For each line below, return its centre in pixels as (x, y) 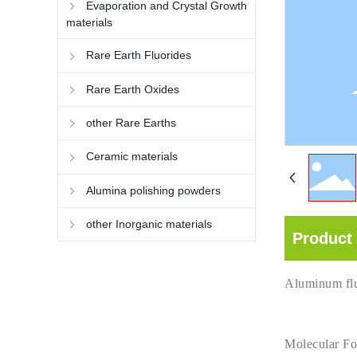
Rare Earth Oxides (133, 89)
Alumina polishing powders (153, 190)
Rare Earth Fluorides (139, 55)
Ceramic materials (132, 157)
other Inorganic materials (149, 224)
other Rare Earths (131, 122)
